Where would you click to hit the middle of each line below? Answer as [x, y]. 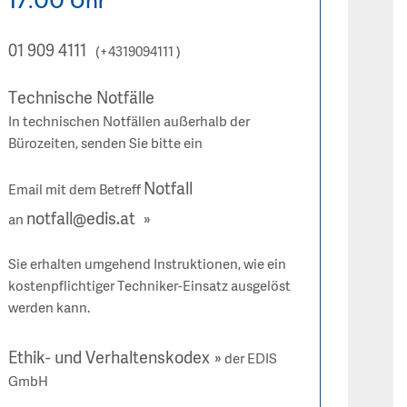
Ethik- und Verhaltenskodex [109, 359]
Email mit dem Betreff [76, 191]
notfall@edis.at [83, 220]
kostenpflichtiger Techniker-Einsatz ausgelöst [150, 288]
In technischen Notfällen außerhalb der [129, 123]
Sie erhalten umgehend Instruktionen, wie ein [148, 266]
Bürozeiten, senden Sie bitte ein [107, 145]
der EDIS [250, 360]
